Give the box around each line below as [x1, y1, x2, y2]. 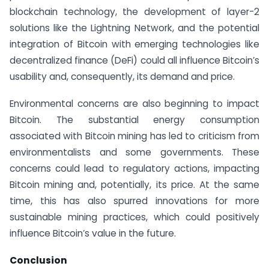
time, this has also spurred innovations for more [10, 195, 259, 208]
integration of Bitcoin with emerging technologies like [10, 38, 259, 51]
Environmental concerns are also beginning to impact [10, 97, 259, 110]
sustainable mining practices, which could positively [10, 211, 259, 224]
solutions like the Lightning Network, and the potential [10, 22, 259, 35]
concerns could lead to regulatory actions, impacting [10, 162, 259, 175]
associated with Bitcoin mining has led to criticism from [10, 130, 259, 143]
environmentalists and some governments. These [10, 146, 259, 159]
